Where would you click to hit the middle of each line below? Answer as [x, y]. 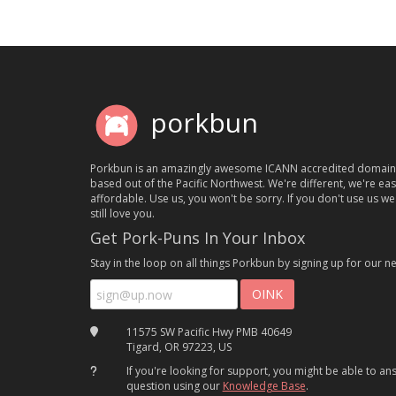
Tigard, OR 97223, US [179, 347]
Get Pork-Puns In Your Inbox [198, 238]
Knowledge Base [264, 386]
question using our [174, 386]
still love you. [122, 214]
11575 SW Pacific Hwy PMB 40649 [209, 332]
